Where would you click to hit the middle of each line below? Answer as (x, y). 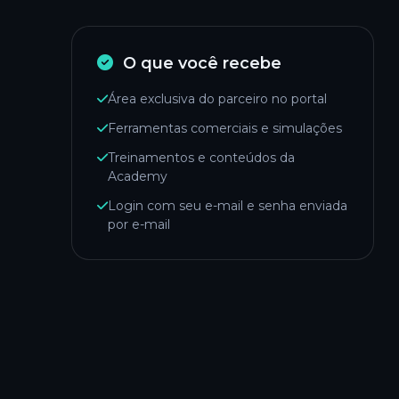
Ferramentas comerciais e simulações (225, 128)
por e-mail (139, 224)
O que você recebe (199, 63)
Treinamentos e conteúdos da (201, 157)
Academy (138, 176)
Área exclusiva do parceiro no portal (217, 98)
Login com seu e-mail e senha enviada (228, 205)
